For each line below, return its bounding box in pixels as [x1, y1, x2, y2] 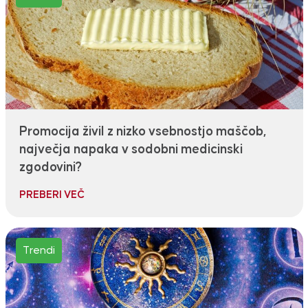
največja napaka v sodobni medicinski [19, 143, 243, 157]
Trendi [22, 245, 55, 256]
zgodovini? [19, 161, 82, 175]
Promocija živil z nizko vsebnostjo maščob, [19, 125, 266, 139]
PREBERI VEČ [19, 190, 85, 201]
